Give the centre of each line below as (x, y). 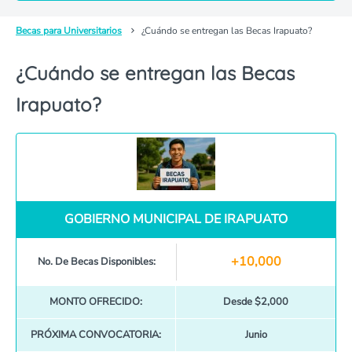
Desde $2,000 (256, 302)
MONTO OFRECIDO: (96, 302)
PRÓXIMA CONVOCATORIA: (96, 335)
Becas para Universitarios (69, 31)
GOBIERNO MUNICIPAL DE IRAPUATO (176, 219)
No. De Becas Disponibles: (96, 262)
